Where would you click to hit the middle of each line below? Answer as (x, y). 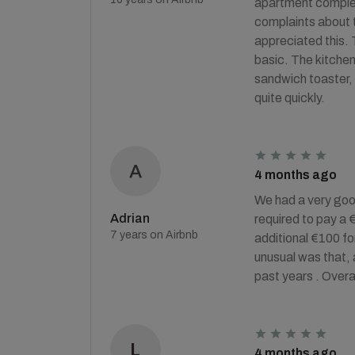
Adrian (130, 218)
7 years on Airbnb (154, 235)
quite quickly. (289, 98)
